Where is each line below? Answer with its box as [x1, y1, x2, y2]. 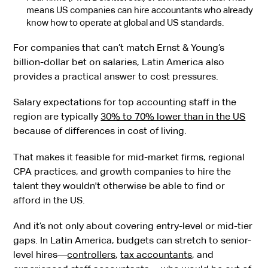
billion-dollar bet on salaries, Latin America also [13, 56, 225, 68]
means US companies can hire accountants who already [26, 5, 253, 15]
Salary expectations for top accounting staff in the [13, 96, 237, 108]
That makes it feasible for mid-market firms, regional [13, 151, 245, 163]
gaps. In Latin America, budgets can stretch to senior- [13, 234, 252, 246]
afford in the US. [13, 194, 86, 206]
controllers [67, 248, 116, 260]
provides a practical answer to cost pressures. [13, 70, 219, 82]
